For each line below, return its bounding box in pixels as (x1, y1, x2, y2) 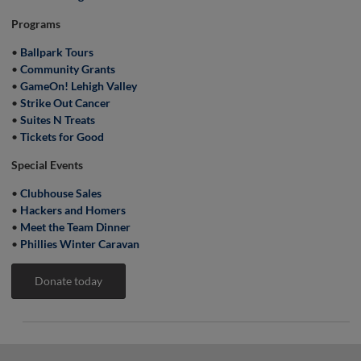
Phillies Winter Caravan (20, 237, 139, 251)
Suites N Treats (20, 113, 95, 127)
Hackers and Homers (20, 203, 126, 217)
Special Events (11, 158, 83, 172)
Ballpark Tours (20, 45, 93, 59)
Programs (11, 17, 60, 31)
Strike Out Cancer (20, 96, 110, 110)
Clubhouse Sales (20, 186, 102, 200)
